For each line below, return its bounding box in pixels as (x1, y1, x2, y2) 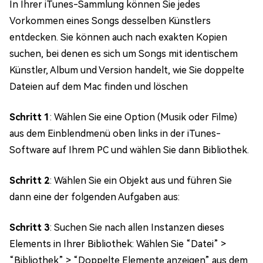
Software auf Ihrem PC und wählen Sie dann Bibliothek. (9, 144, 249, 156)
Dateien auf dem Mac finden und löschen (9, 80, 188, 92)
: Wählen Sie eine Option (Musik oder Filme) (50, 111, 237, 123)
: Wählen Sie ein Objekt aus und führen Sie (50, 174, 232, 186)
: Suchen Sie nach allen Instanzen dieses (50, 221, 224, 233)
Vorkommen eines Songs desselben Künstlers (9, 15, 211, 26)
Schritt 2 (9, 174, 50, 186)
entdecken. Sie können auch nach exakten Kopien (9, 31, 227, 43)
